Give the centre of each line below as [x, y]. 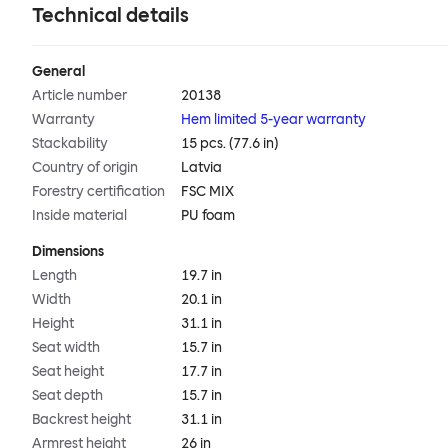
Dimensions [68, 252]
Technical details [110, 15]
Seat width [66, 348]
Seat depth [67, 396]
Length [54, 276]
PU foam [208, 216]
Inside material [79, 216]
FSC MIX [208, 192]
